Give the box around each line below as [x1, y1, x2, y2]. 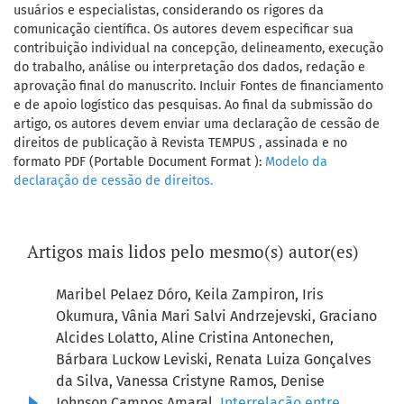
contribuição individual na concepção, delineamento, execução [14, 41, 383, 57]
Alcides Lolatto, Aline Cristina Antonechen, [56, 329, 334, 347]
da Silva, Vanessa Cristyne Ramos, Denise [56, 372, 325, 390]
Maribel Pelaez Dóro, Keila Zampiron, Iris [56, 286, 323, 304]
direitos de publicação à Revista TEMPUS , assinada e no [14, 135, 347, 151]
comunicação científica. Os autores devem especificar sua [14, 22, 353, 38]
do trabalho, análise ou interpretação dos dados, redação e [14, 60, 365, 76]
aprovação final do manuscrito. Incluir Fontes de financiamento [14, 78, 383, 95]
